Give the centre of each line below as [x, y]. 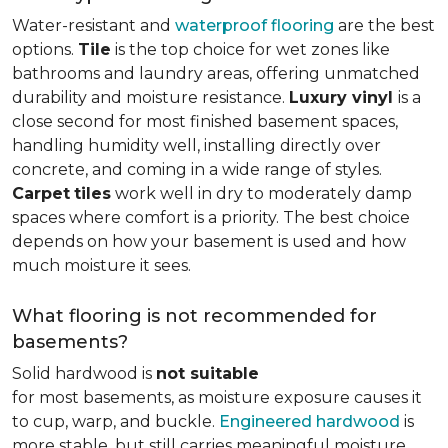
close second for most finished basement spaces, [205, 121]
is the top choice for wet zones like [250, 49]
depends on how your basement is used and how [209, 241]
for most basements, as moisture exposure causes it [217, 397]
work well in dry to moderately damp [261, 193]
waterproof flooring [254, 25]
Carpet [41, 193]
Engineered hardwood [309, 421]
